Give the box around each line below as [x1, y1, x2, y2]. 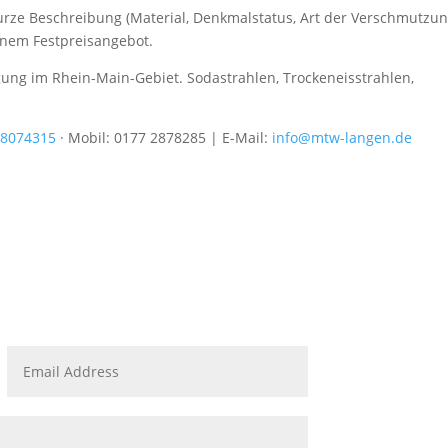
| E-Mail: [206, 128, 273, 147]
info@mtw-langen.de [272, 128, 413, 147]
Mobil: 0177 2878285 [68, 128, 207, 147]
